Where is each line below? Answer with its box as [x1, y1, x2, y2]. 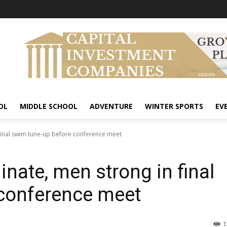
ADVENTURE [90, 101, 133, 111]
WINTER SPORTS [145, 101, 203, 111]
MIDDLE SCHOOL [20, 101, 78, 111]
